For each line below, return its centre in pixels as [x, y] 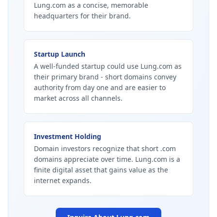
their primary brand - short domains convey [105, 77]
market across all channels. [78, 98]
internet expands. [63, 180]
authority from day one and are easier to [100, 87]
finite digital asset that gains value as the [101, 170]
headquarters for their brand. [82, 16]
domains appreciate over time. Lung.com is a [107, 159]
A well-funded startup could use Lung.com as [108, 66]
